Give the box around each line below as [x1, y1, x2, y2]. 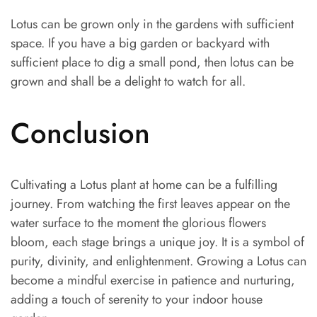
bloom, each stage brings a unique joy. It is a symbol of [11, 233, 304, 252]
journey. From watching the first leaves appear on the [11, 195, 290, 214]
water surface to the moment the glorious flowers [11, 214, 266, 233]
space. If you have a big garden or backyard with [11, 33, 270, 52]
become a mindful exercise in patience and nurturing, [11, 271, 295, 290]
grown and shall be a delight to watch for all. [11, 71, 246, 91]
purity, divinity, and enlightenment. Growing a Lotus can [11, 252, 306, 271]
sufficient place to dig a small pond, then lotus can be [11, 52, 294, 71]
